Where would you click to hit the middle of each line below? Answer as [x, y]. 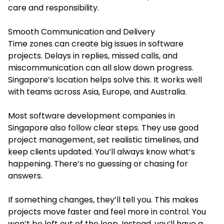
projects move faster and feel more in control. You [107, 211]
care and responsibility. [53, 7]
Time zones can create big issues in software [96, 43]
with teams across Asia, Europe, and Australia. [98, 91]
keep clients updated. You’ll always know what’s [101, 151]
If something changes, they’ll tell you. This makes [103, 199]
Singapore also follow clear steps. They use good [103, 127]
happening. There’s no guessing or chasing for [98, 163]
